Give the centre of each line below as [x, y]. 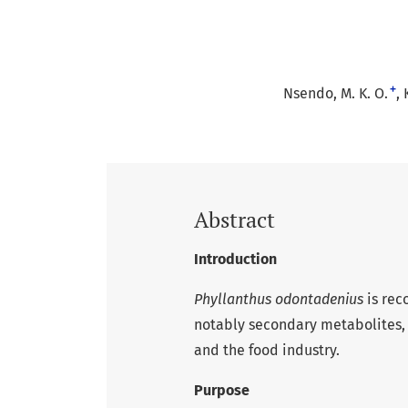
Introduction [235, 259]
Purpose [222, 390]
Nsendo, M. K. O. [336, 93]
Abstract [235, 219]
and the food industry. [267, 350]
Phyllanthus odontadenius [279, 299]
